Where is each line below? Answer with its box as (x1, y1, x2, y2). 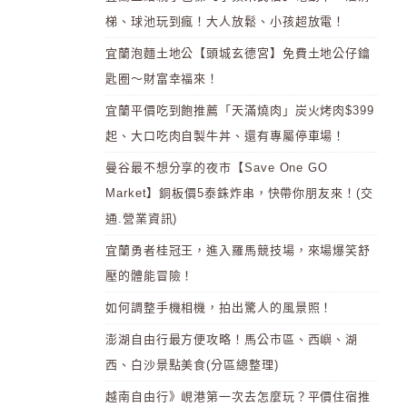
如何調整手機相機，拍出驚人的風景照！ (105, 301, 333, 314)
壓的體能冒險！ (105, 269, 194, 283)
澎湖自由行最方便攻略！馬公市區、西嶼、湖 (105, 333, 359, 346)
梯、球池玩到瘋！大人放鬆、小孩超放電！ (105, 15, 346, 28)
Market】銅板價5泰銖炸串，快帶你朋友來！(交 (105, 186, 373, 200)
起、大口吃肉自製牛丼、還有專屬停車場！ (105, 129, 346, 143)
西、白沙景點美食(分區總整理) (105, 358, 279, 372)
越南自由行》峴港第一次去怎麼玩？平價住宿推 (105, 390, 372, 403)
